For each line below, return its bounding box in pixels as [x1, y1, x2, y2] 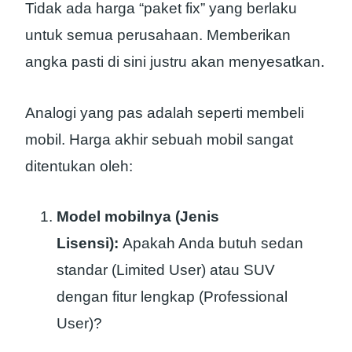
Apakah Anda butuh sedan [119, 235, 303, 252]
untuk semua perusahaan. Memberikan [25, 26, 291, 43]
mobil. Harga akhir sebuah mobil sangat [25, 130, 293, 148]
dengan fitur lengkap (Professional [57, 288, 288, 306]
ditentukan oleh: [25, 157, 133, 174]
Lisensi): [57, 235, 119, 252]
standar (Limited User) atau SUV [57, 262, 275, 279]
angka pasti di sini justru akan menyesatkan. [25, 53, 324, 70]
